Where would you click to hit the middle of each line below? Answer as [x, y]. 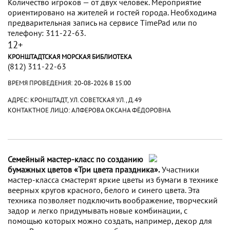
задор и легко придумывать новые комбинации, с [98, 211]
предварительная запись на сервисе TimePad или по [102, 22]
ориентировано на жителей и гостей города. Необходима [112, 12]
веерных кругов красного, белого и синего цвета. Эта [104, 190]
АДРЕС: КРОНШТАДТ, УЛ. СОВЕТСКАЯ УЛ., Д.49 [75, 100]
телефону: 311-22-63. [47, 33]
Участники [179, 170]
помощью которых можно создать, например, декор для [110, 221]
